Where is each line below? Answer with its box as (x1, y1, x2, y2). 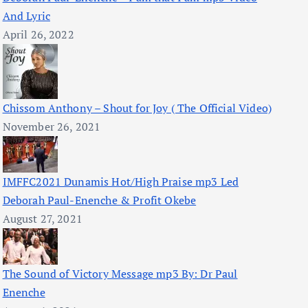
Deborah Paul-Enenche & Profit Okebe (2, 192, 197, 208)
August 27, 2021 (2, 211, 82, 226)
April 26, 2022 (2, 27, 74, 42)
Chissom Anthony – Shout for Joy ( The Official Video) (2, 100, 272, 115)
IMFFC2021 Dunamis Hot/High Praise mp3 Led (2, 174, 239, 189)
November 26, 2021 (2, 119, 101, 134)
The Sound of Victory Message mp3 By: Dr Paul (2, 266, 238, 281)
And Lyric (2, 8, 50, 23)
